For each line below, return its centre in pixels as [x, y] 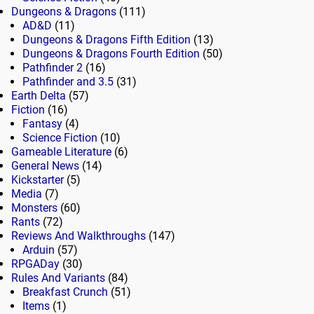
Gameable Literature [61, 151]
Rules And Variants [58, 278]
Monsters [34, 207]
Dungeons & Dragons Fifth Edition [107, 39]
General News [45, 165]
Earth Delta [39, 95]
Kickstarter [37, 179]
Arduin [39, 250]
